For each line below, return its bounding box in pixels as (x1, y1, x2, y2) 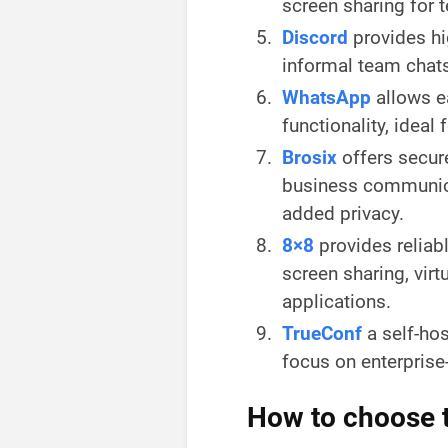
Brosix (282, 146, 337, 170)
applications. (282, 290, 391, 314)
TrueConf (282, 322, 362, 346)
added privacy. (282, 202, 404, 226)
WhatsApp (282, 86, 371, 110)
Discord (282, 26, 348, 50)
